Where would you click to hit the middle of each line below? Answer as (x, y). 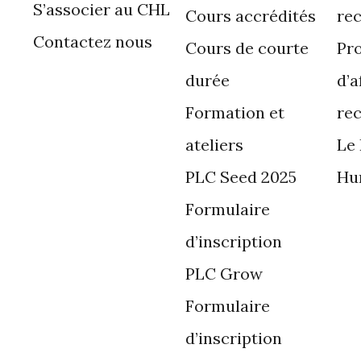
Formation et (234, 112)
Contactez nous (92, 41)
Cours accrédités (250, 15)
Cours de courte (247, 48)
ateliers (214, 144)
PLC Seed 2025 (241, 176)
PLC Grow (224, 273)
